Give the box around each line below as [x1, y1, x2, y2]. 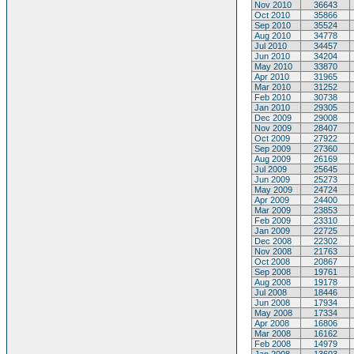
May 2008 [252, 308, 292, 318]
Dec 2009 [252, 113, 292, 122]
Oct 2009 [252, 134, 290, 143]
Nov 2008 [252, 247, 292, 256]
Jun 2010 [252, 51, 290, 61]
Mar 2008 [252, 329, 291, 338]
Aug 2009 [252, 154, 291, 164]
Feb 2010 [252, 92, 291, 102]
